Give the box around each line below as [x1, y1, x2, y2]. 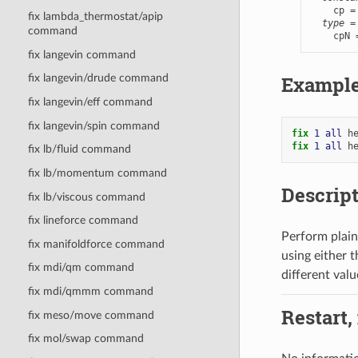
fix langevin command [27, 48, 136, 61]
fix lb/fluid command [27, 143, 131, 156]
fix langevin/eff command [27, 96, 153, 109]
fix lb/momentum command [27, 166, 167, 179]
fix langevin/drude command [27, 72, 169, 85]
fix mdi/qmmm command [27, 285, 153, 298]
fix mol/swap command [27, 332, 144, 345]
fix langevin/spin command [27, 119, 160, 132]
